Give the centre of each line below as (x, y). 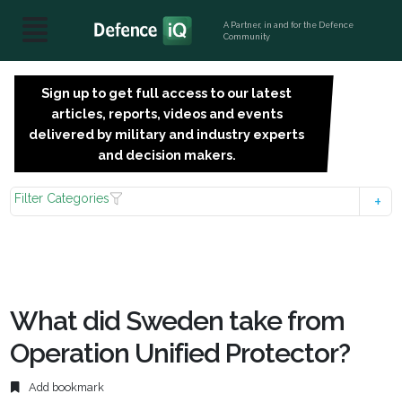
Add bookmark (66, 388)
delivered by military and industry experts (167, 134)
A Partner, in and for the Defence (289, 25)
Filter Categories (62, 198)
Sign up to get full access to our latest (167, 93)
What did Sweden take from (178, 321)
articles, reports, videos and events (166, 114)
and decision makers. (166, 155)
